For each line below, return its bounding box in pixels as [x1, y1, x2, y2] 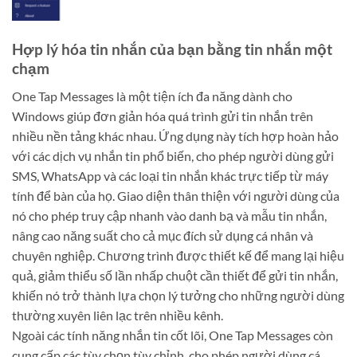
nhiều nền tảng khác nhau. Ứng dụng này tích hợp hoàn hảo [12, 127, 339, 143]
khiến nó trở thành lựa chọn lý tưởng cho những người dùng [12, 287, 344, 303]
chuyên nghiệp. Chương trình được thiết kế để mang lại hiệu [12, 247, 344, 263]
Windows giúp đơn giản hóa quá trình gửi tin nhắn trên [12, 108, 313, 124]
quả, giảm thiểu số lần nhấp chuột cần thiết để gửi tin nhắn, [12, 267, 338, 283]
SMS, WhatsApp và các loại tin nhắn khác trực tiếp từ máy [12, 167, 328, 183]
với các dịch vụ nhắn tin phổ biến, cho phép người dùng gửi [12, 147, 334, 163]
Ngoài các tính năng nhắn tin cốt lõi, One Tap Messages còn [12, 327, 333, 343]
